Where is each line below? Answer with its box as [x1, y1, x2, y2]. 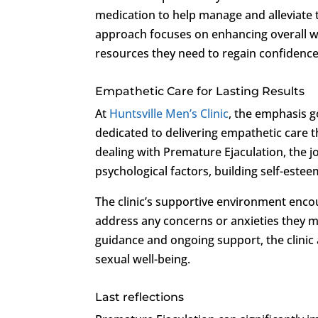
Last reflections [95, 290, 185, 304]
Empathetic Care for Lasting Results [95, 84, 305, 98]
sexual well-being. [95, 251, 191, 267]
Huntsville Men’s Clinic [109, 105, 229, 121]
